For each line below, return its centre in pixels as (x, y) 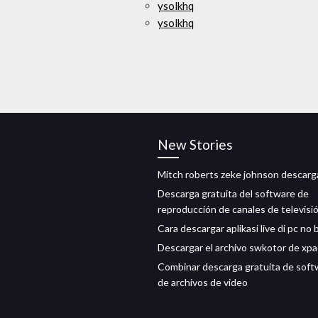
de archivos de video (203, 282)
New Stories (195, 144)
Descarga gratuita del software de (233, 193)
